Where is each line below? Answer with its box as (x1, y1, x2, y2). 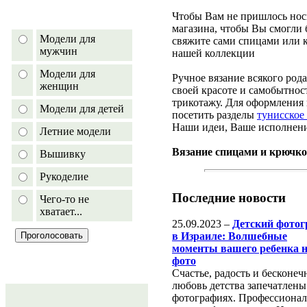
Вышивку (40, 148, 86, 160)
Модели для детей (40, 103, 124, 114)
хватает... (40, 206, 82, 217)
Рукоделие (40, 171, 88, 182)
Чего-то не (40, 193, 89, 205)
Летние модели (40, 125, 111, 137)
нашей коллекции (172, 47, 255, 59)
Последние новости (172, 190, 286, 205)
